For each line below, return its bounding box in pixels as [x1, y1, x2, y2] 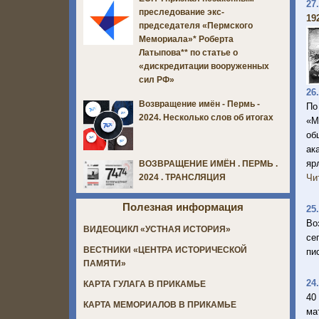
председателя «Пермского [139, 21, 253, 31]
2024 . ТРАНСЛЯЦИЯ [139, 172, 226, 183]
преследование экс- [139, 7, 224, 18]
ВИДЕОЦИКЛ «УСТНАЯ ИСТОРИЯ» [83, 224, 231, 235]
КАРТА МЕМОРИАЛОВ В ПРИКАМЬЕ [83, 300, 236, 310]
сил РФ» [139, 75, 174, 85]
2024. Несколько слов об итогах [139, 113, 273, 123]
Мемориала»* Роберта [139, 34, 234, 45]
